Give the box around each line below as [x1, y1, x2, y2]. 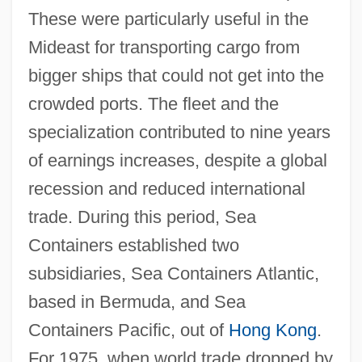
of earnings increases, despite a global [27, 149, 327, 170]
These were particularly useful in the [27, 8, 309, 29]
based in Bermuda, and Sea [27, 291, 246, 312]
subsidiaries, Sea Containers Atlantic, [27, 263, 319, 284]
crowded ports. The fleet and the [27, 93, 279, 114]
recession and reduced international [27, 178, 305, 199]
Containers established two [27, 234, 239, 255]
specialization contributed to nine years [27, 121, 330, 142]
